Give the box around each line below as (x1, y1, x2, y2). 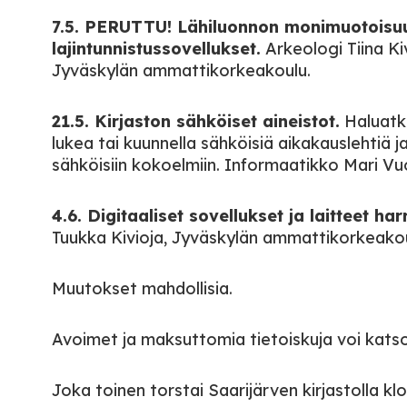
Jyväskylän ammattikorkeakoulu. (52, 60, 311, 81)
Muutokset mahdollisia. (52, 278, 233, 299)
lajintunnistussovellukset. (52, 38, 261, 59)
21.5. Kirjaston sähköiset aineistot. (52, 111, 340, 132)
